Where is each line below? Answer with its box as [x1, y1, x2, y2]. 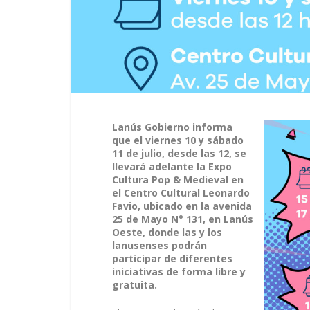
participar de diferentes [112, 252, 232, 265]
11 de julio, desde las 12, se [112, 147, 246, 160]
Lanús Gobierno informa [112, 120, 232, 134]
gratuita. [112, 278, 157, 291]
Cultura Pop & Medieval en [112, 173, 244, 186]
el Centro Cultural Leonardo [112, 186, 250, 199]
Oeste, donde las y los [112, 226, 222, 239]
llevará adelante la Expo [112, 160, 232, 173]
